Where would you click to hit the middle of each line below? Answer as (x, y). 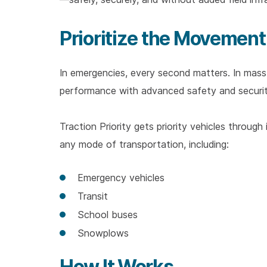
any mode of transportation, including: (144, 144)
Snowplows (103, 233)
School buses (108, 215)
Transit (93, 196)
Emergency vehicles (121, 178)
